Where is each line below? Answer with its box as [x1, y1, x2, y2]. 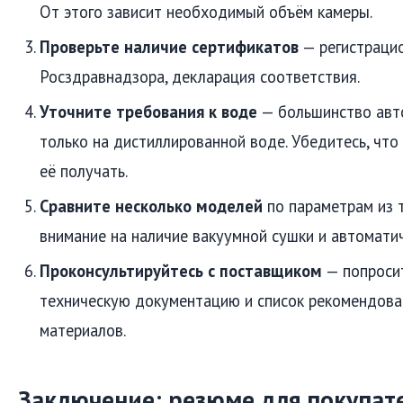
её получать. [40, 160, 128, 183]
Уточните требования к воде [40, 101, 257, 123]
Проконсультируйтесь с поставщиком [40, 260, 322, 282]
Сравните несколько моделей [40, 195, 263, 218]
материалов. [40, 319, 126, 342]
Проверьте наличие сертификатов [40, 36, 299, 58]
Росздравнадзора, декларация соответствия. [40, 66, 360, 88]
